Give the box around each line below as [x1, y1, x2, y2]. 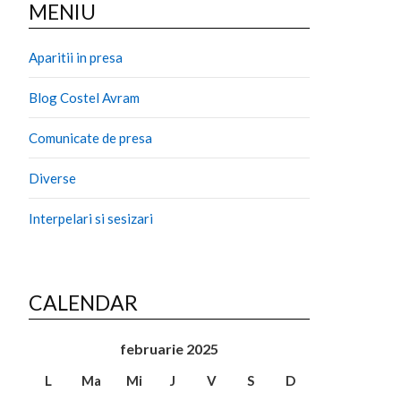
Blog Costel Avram [29, 89, 140, 106]
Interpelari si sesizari [29, 209, 153, 226]
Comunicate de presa [29, 129, 152, 146]
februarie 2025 [120, 339, 218, 357]
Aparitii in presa [29, 48, 123, 65]
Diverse [29, 169, 76, 186]
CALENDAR [29, 289, 138, 315]
